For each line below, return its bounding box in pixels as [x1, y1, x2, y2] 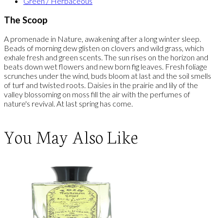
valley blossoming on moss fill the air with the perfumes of [4, 90, 190, 99]
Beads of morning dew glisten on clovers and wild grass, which [4, 43, 204, 53]
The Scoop [4, 14, 48, 25]
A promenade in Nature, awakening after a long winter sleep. [4, 34, 201, 44]
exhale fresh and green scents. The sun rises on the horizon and [4, 53, 208, 62]
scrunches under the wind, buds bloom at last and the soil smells [4, 71, 211, 81]
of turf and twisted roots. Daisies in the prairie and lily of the [4, 80, 198, 90]
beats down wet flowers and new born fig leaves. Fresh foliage [4, 62, 207, 72]
